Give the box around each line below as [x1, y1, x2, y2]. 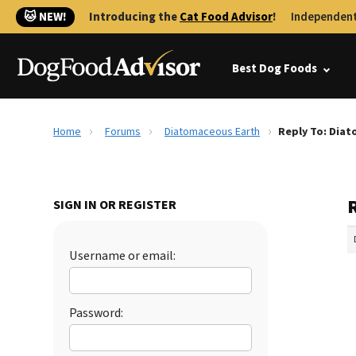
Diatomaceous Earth [164, 124, 260, 140]
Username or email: [69, 247, 176, 265]
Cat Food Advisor [180, 9, 273, 25]
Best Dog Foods [232, 60, 317, 77]
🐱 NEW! [24, 9, 67, 25]
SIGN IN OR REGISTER [53, 196, 176, 214]
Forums [105, 124, 141, 140]
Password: [69, 304, 123, 322]
